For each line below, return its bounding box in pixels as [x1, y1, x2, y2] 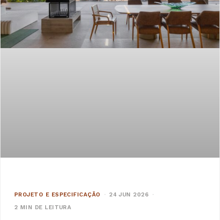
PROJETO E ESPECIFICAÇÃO [14, 191, 101, 198]
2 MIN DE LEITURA [14, 204, 72, 211]
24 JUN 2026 [109, 191, 149, 198]
